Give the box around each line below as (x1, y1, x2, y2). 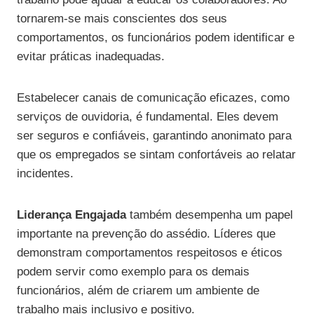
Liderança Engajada (17, 208, 126, 222)
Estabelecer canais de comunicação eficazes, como (17, 91, 289, 105)
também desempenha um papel (126, 208, 293, 222)
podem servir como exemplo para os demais (17, 265, 250, 279)
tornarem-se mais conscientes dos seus (17, 12, 227, 26)
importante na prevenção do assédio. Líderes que (17, 227, 275, 241)
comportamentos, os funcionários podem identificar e (17, 31, 294, 45)
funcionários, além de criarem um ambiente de (17, 284, 259, 298)
